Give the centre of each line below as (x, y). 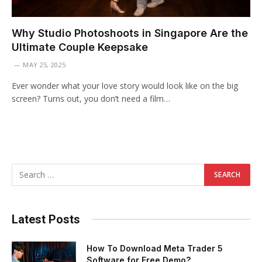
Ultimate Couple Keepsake (80, 47)
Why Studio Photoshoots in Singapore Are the (130, 33)
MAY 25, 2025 (44, 64)
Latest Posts (46, 219)
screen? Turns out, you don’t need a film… (91, 98)
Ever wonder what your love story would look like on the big (125, 85)
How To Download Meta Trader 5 (155, 248)
